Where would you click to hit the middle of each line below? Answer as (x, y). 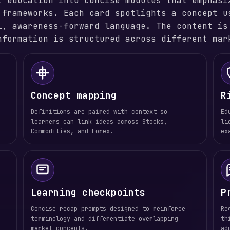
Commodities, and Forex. (72, 131)
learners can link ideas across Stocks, (99, 122)
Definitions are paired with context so (99, 112)
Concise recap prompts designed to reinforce (108, 209)
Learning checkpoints (88, 192)
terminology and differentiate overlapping (104, 219)
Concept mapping (74, 95)
